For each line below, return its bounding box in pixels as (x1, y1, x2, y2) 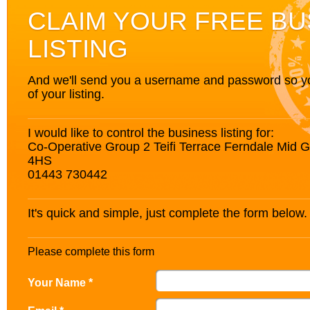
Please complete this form (28, 246, 154, 257)
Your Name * (28, 276, 93, 289)
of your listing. (28, 86, 104, 101)
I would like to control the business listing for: (28, 125, 274, 140)
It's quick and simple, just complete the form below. (28, 206, 307, 220)
